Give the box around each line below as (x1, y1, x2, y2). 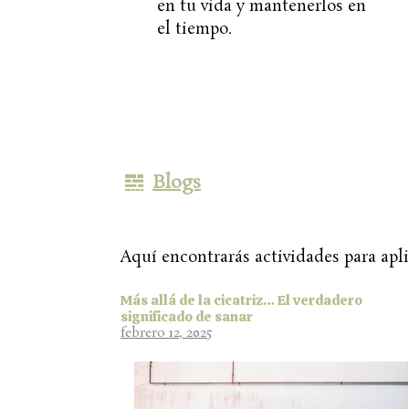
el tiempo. (157, 17, 232, 40)
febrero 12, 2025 (121, 325, 212, 343)
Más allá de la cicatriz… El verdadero (121, 291, 362, 310)
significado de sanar (121, 308, 253, 327)
